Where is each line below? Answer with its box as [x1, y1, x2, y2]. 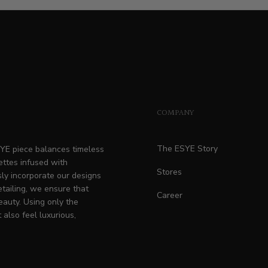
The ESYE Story [156, 143, 218, 154]
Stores [156, 166, 182, 178]
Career [156, 190, 182, 201]
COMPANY [156, 106, 194, 120]
